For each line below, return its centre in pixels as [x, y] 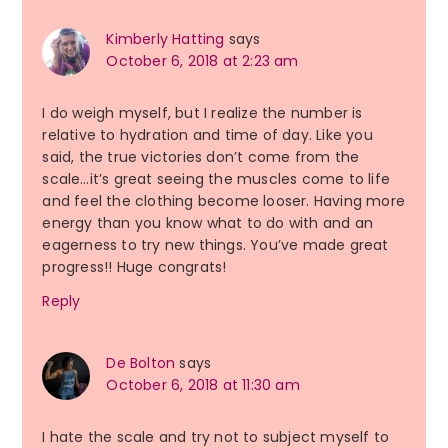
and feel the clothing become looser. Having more [223, 201]
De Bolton [141, 363]
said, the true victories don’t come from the [201, 157]
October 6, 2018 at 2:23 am [202, 61]
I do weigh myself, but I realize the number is [202, 113]
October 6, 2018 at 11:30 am [203, 385]
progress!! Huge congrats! [134, 267]
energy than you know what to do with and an [207, 223]
